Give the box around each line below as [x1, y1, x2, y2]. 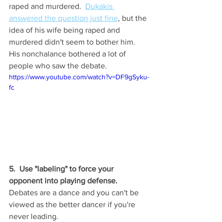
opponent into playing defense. [9, 176, 117, 185]
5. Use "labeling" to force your [9, 164, 115, 173]
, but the [118, 14, 149, 23]
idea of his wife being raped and [9, 26, 122, 35]
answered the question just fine [9, 14, 118, 23]
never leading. [9, 212, 60, 221]
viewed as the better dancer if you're [9, 200, 137, 209]
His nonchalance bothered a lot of [9, 50, 128, 58]
